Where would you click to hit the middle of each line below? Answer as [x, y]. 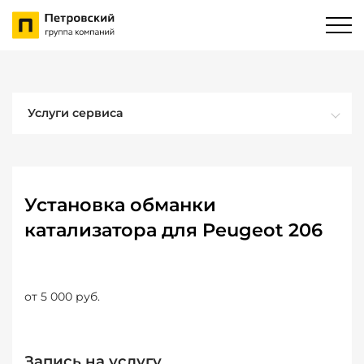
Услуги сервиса [76, 113]
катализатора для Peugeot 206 [173, 230]
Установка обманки [120, 205]
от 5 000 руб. [62, 297]
